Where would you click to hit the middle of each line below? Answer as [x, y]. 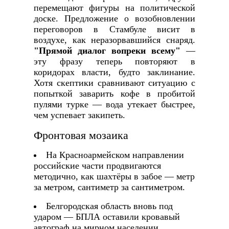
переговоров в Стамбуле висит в [114, 29]
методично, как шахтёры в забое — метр [114, 177]
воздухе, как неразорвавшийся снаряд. [114, 40]
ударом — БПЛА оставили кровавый [107, 217]
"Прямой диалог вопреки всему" [107, 51]
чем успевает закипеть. [79, 115]
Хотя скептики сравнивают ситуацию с [114, 83]
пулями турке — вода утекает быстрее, [114, 105]
